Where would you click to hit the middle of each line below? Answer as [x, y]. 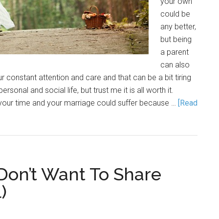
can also [175, 65]
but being [176, 39]
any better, [178, 27]
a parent [175, 52]
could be [175, 14]
